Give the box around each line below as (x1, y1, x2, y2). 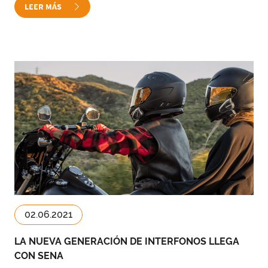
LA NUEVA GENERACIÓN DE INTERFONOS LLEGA (14, 236, 239, 247)
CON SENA (14, 250, 63, 261)
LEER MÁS (25, 1, 63, 12)
